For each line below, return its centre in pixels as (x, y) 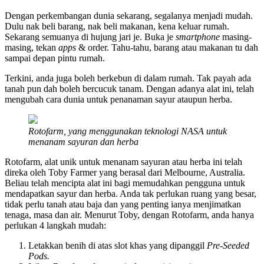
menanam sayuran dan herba (83, 142)
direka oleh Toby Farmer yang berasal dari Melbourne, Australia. (125, 173)
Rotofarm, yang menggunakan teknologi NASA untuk (128, 131)
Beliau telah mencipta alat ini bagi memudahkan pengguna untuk (125, 183)
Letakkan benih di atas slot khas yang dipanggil (118, 246)
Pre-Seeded (228, 246)
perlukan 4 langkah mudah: (55, 226)
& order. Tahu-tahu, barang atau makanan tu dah (168, 48)
